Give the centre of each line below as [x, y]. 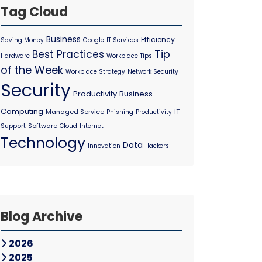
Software [43, 126]
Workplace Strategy [95, 72]
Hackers [157, 146]
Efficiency [158, 39]
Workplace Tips [129, 56]
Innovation [104, 146]
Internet [92, 126]
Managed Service [75, 112]
